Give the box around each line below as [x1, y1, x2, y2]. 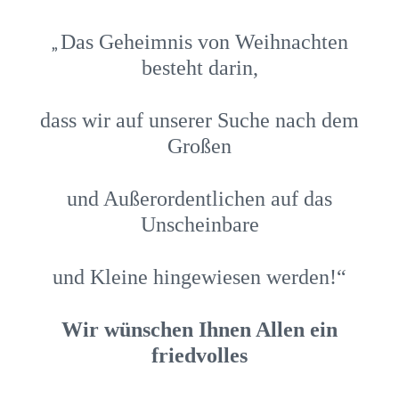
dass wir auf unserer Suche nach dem [40, 108, 359, 132]
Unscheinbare [140, 212, 259, 236]
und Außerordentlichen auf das [67, 186, 332, 210]
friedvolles [151, 343, 248, 367]
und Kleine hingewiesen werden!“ [53, 265, 346, 289]
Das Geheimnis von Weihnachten [61, 29, 348, 53]
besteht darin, [141, 55, 258, 79]
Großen [167, 134, 232, 158]
